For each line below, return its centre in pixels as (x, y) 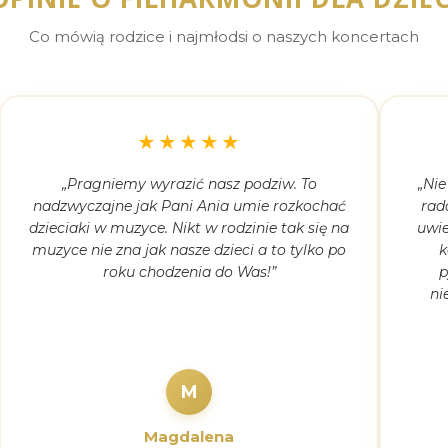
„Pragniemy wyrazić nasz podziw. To (189, 184)
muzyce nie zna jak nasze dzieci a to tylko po (189, 250)
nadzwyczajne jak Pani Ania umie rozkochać (189, 206)
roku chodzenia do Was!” (189, 272)
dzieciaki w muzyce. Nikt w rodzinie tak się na (189, 228)
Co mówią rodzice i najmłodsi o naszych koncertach (224, 36)
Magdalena (189, 436)
